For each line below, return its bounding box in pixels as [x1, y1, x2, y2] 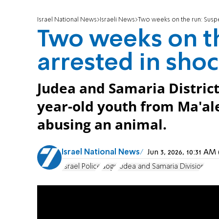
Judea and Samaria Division [117, 163, 205, 170]
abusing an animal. [37, 115, 167, 134]
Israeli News [100, 17, 135, 23]
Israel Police [62, 163, 101, 170]
